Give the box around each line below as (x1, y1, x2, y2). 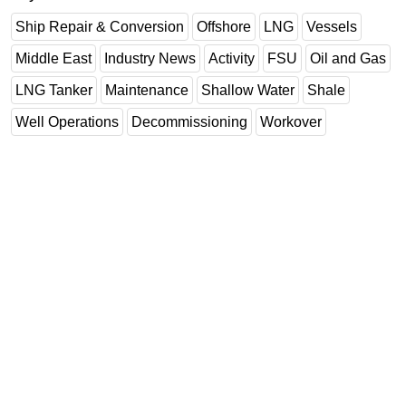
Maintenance (105, 82, 188, 98)
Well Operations (15, 113, 119, 130)
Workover (260, 113, 322, 130)
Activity (208, 50, 255, 66)
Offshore (197, 18, 251, 34)
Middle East (15, 50, 92, 66)
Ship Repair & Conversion (15, 18, 184, 34)
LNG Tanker (15, 82, 92, 98)
